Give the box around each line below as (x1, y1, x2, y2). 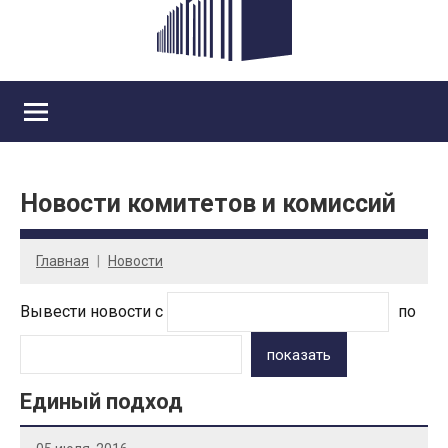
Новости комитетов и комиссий (20, 189, 396, 219)
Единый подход (20, 389, 183, 415)
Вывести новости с (20, 302, 167, 322)
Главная (36, 252, 89, 269)
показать (267, 345, 332, 364)
